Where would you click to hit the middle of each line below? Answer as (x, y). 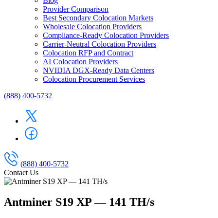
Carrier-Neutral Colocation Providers (100, 44)
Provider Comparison (76, 9)
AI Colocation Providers (80, 62)
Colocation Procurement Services (94, 79)
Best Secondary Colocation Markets (98, 18)
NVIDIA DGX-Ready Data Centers (99, 70)
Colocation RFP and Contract (88, 53)
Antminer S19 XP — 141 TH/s (79, 202)
